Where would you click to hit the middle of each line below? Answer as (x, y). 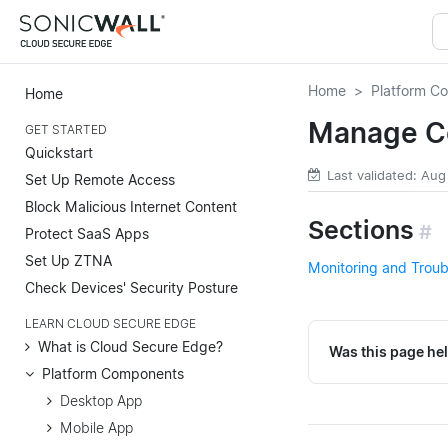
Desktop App (101, 400)
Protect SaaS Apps (87, 233)
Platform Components (113, 373)
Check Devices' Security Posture (131, 287)
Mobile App (96, 427)
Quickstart (59, 152)
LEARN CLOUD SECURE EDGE (110, 323)
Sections (361, 229)
